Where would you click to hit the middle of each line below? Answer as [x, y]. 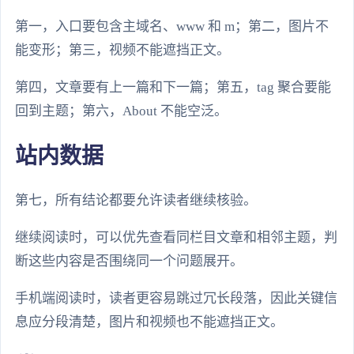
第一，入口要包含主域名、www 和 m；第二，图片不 [172, 27]
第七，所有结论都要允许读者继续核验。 [136, 200]
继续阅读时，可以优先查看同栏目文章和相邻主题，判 [176, 237]
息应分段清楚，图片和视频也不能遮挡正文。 [149, 322]
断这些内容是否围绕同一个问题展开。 [129, 261]
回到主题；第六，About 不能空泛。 [121, 111]
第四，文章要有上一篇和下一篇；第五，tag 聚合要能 [173, 88]
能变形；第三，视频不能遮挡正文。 [122, 51]
